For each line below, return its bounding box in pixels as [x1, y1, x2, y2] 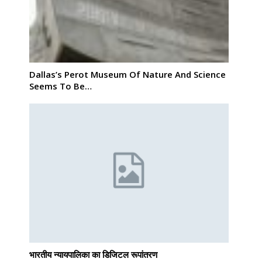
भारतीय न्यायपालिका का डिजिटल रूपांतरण [29, 249, 157, 261]
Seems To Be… [29, 80, 92, 92]
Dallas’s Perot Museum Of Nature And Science [29, 68, 226, 80]
